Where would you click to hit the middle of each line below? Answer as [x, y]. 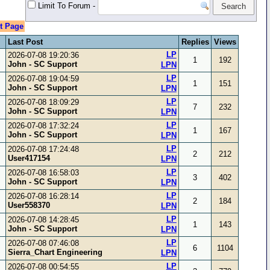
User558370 [29, 205]
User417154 [29, 158]
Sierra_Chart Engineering [55, 252]
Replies [195, 42]
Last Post [26, 42]
